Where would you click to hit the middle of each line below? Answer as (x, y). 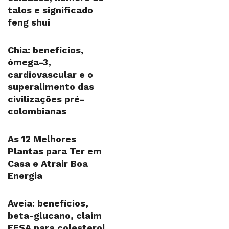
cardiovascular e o (50, 74)
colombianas (37, 111)
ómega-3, (29, 62)
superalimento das (51, 87)
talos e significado (50, 10)
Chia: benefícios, (46, 50)
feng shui (29, 22)
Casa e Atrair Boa (48, 163)
